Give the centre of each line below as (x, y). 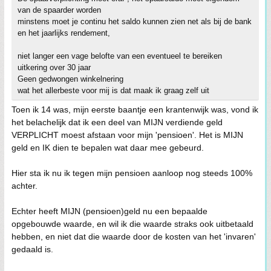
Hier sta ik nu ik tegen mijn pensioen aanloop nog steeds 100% (132, 173)
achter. (24, 185)
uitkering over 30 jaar (54, 67)
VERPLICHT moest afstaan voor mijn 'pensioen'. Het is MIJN (127, 135)
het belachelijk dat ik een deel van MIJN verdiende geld (117, 122)
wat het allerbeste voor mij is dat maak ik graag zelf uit (113, 90)
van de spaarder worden (59, 10)
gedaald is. (32, 249)
